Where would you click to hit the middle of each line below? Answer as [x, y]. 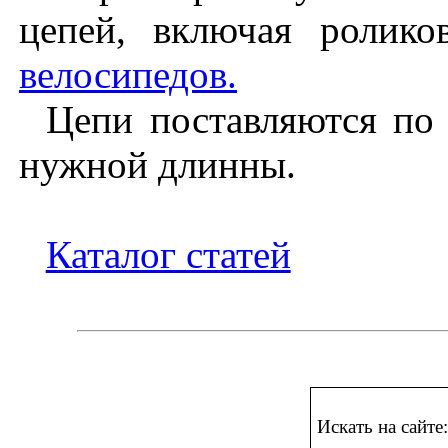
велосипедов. [128, 74]
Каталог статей [168, 254]
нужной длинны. [157, 164]
